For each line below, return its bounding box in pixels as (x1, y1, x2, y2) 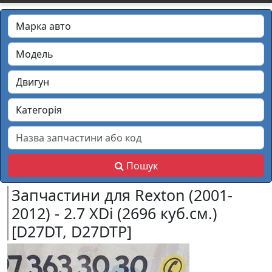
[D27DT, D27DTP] (12, 221, 132, 242)
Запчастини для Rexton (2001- (12, 185, 233, 206)
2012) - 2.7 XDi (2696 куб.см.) (12, 203, 217, 224)
